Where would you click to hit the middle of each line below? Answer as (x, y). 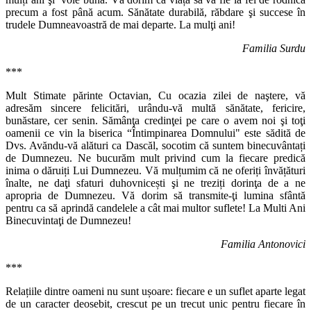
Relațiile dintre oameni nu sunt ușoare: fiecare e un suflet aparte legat (155, 292)
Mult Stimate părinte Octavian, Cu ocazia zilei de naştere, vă (155, 96)
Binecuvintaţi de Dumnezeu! (68, 221)
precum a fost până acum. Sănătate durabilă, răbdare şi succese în (155, 12)
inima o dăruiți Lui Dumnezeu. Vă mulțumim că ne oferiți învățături (155, 171)
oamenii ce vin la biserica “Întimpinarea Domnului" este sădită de (155, 133)
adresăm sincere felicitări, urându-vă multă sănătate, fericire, (155, 108)
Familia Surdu (274, 49)
